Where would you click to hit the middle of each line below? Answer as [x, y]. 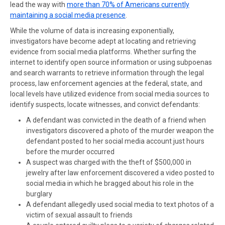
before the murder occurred [70, 152]
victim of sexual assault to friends [79, 215]
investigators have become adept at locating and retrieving [103, 41]
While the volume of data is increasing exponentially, [92, 31]
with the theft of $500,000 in [146, 162]
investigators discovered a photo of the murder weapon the [120, 131]
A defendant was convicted [70, 120]
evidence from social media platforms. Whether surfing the [103, 52]
